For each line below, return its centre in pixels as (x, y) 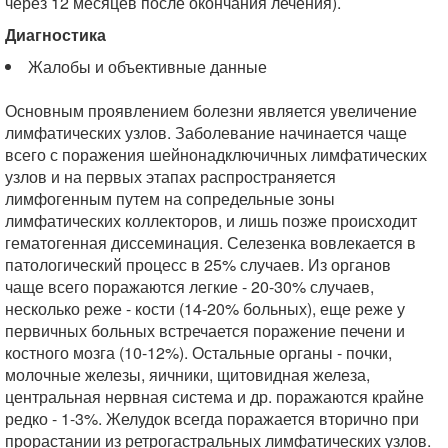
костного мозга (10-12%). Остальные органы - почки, (198, 352)
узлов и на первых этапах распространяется (170, 176)
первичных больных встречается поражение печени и (205, 330)
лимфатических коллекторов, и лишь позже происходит (211, 220)
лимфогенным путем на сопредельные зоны (170, 198)
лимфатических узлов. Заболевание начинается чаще (206, 132)
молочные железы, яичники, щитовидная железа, (187, 374)
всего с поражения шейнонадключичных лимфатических (216, 154)
